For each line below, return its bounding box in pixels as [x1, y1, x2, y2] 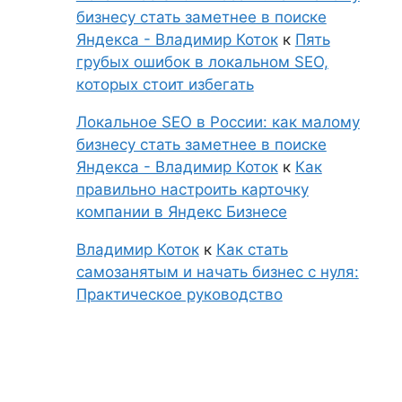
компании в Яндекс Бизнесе [75, 203, 287, 221]
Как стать [215, 240, 288, 258]
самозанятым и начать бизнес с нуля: [75, 263, 359, 281]
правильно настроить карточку [75, 180, 309, 198]
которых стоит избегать [75, 75, 254, 93]
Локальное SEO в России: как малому [75, 113, 360, 131]
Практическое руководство [75, 285, 283, 303]
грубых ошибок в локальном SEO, [75, 53, 328, 71]
